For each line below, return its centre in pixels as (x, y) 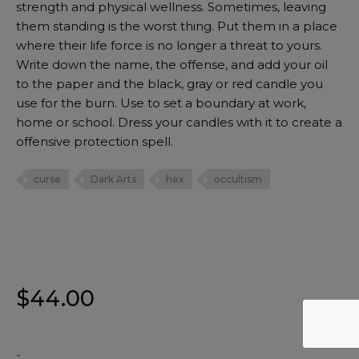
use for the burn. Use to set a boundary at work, (161, 103)
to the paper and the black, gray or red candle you (169, 83)
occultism (238, 179)
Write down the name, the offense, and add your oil (172, 64)
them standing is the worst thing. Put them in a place (177, 26)
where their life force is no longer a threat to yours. (169, 45)
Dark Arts (113, 179)
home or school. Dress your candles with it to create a (179, 122)
